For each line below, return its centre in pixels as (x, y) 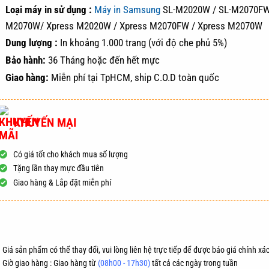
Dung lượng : (32, 43)
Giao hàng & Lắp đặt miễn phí (62, 182)
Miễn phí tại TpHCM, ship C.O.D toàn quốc (135, 77)
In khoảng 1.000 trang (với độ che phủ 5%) (143, 43)
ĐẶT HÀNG (81, 219)
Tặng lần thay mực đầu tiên (59, 168)
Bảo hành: (26, 60)
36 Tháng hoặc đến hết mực (103, 60)
